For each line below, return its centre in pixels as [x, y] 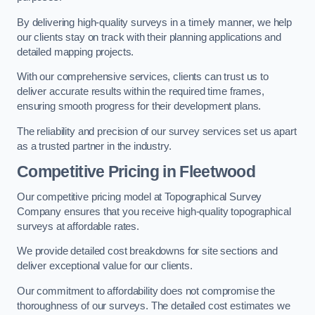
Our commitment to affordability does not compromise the [146, 291]
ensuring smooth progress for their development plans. [139, 107]
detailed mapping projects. [76, 52]
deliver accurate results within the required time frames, [141, 92]
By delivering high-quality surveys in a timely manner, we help [154, 22]
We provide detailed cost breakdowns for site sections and [147, 251]
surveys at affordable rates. [78, 226]
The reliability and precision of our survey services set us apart [157, 131]
